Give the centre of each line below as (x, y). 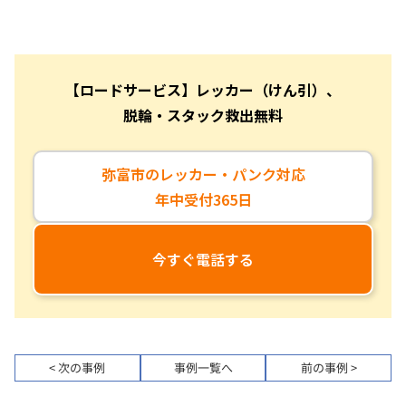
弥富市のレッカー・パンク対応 (203, 174)
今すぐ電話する (203, 259)
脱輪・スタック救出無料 (203, 115)
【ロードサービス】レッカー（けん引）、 (203, 89)
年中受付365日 (203, 199)
